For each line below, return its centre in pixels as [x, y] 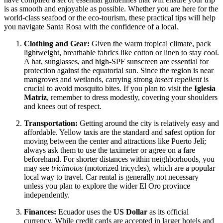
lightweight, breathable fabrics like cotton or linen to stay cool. [121, 53]
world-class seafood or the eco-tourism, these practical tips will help [110, 18]
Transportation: [51, 123]
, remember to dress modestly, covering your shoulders [132, 98]
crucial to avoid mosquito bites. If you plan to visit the [109, 89]
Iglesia [205, 89]
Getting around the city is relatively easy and [148, 123]
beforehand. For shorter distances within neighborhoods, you [119, 159]
